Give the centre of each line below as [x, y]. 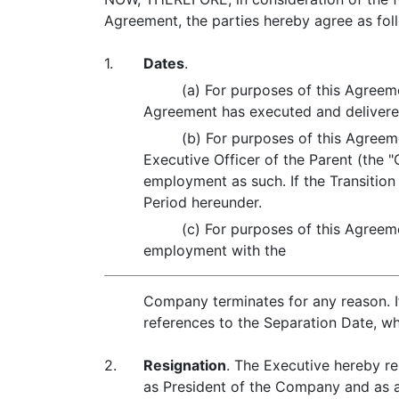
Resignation [185, 365]
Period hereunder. [203, 202]
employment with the [215, 250]
